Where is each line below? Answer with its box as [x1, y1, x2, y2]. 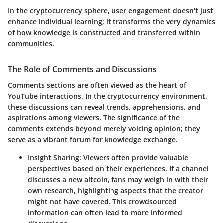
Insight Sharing [28, 152, 79, 162]
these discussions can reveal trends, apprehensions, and [8, 102, 201, 111]
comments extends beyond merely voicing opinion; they [8, 123, 200, 133]
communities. [8, 38, 54, 48]
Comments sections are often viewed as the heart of [8, 80, 186, 90]
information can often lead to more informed [28, 207, 182, 217]
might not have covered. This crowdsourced [28, 196, 177, 206]
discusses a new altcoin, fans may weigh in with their [28, 174, 208, 184]
